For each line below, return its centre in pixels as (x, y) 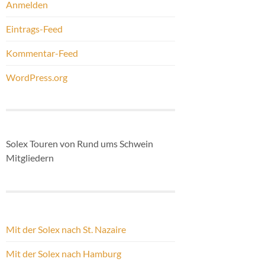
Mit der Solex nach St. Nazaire (66, 230)
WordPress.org (37, 77)
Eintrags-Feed (34, 28)
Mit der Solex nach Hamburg (64, 254)
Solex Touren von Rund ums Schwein (80, 143)
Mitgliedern (30, 157)
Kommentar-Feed (42, 53)
